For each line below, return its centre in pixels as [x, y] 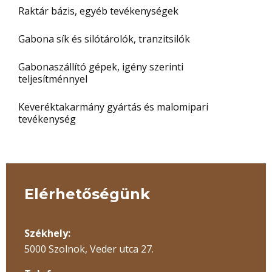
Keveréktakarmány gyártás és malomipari [113, 107]
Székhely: [47, 233]
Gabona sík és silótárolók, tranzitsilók [104, 39]
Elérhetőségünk [87, 194]
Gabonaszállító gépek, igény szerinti [101, 67]
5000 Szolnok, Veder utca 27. [89, 249]
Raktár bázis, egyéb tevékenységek [98, 11]
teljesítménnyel [53, 79]
